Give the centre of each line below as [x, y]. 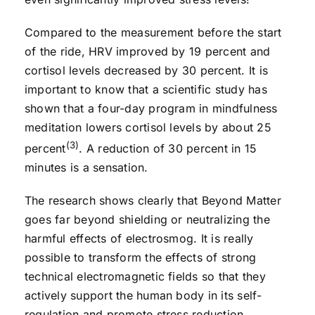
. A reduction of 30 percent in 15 [168, 148]
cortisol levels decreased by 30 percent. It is [146, 70]
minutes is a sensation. [86, 167]
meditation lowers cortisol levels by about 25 [148, 127]
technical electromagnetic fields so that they [145, 276]
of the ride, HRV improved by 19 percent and [147, 51]
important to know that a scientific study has [146, 89]
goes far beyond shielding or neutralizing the [147, 219]
